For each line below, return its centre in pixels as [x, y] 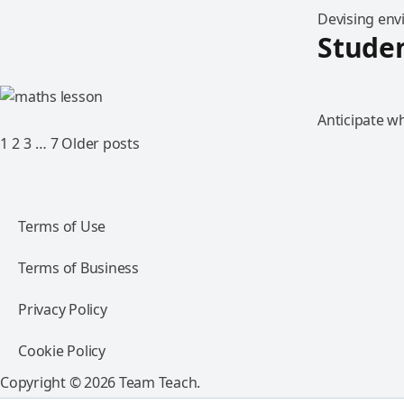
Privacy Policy [63, 309]
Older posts [101, 143]
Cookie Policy [62, 351]
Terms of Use [62, 226]
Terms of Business [78, 268]
